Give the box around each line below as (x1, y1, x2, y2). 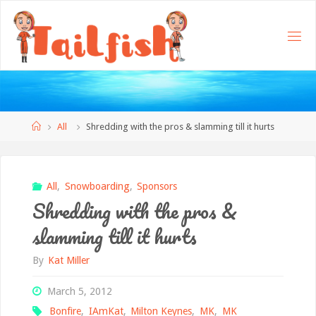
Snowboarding (64, 181, 130, 193)
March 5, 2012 (47, 285, 112, 297)
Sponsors (137, 181, 178, 193)
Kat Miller (48, 255, 90, 267)
